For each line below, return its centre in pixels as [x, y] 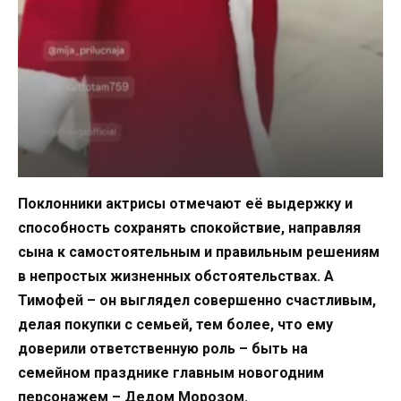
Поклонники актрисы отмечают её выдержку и [185, 204]
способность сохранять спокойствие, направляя [189, 228]
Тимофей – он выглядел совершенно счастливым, [197, 301]
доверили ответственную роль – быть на [163, 349]
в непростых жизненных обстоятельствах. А [176, 277]
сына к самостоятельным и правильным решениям [199, 252]
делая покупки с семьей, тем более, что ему [175, 325]
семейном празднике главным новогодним [171, 373]
